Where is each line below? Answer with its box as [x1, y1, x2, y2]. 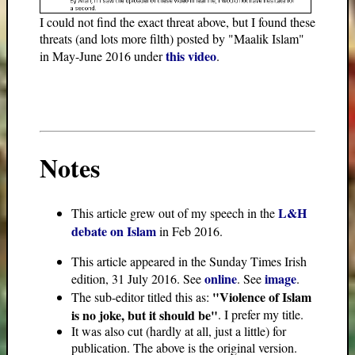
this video [166, 46, 216, 65]
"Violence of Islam [212, 287, 311, 306]
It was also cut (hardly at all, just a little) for [71, 322, 286, 339]
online [204, 269, 237, 288]
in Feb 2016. [156, 222, 223, 239]
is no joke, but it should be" [71, 305, 218, 323]
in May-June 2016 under [40, 47, 166, 64]
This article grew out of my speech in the [71, 204, 278, 221]
